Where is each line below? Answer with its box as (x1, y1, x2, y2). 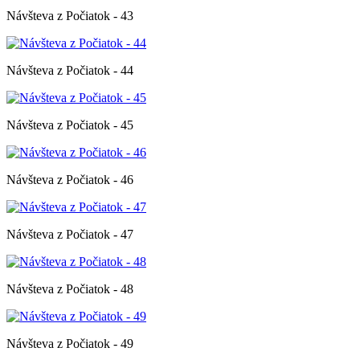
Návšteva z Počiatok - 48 (6, 281, 133, 296)
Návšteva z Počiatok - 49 (6, 336, 133, 350)
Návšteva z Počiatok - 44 (6, 63, 133, 77)
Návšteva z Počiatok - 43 (6, 8, 133, 22)
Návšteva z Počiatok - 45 (6, 117, 133, 132)
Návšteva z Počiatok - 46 (6, 172, 133, 186)
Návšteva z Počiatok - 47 (6, 227, 133, 241)
